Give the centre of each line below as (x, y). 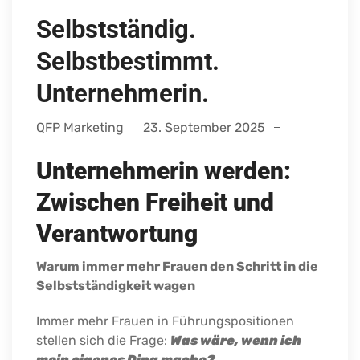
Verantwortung (117, 233)
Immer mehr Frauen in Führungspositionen (165, 321)
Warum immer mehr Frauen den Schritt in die (177, 266)
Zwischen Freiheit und (155, 202)
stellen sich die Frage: (103, 340)
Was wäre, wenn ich (236, 340)
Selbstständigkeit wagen (116, 285)
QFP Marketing (80, 127)
